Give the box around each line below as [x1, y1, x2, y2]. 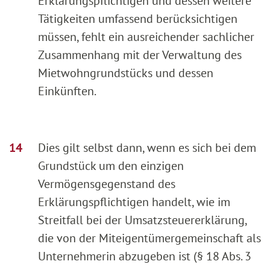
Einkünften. [38, 83, 96, 99]
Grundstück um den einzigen [38, 158, 184, 174]
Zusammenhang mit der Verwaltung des [38, 47, 242, 63]
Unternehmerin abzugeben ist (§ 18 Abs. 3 [38, 248, 251, 265]
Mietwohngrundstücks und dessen [38, 65, 213, 81]
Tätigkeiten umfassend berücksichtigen [38, 11, 237, 27]
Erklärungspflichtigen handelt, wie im [38, 194, 230, 210]
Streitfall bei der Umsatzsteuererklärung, [38, 212, 246, 228]
